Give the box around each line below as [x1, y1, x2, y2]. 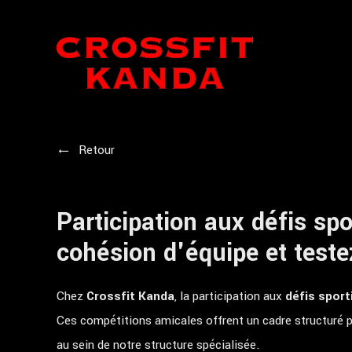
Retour [79, 141, 115, 159]
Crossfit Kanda [86, 288, 174, 305]
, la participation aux [174, 288, 285, 305]
